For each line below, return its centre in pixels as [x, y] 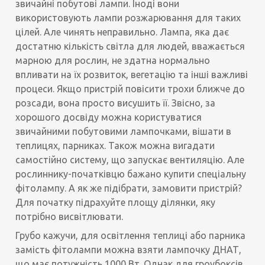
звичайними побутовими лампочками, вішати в [124, 132]
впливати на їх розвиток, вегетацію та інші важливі [132, 75]
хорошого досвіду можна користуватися [109, 117]
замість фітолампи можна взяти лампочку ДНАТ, [129, 250]
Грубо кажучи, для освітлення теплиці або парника [131, 236]
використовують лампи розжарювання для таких [128, 18]
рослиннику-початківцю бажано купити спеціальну [131, 174]
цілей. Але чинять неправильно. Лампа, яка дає [122, 32]
